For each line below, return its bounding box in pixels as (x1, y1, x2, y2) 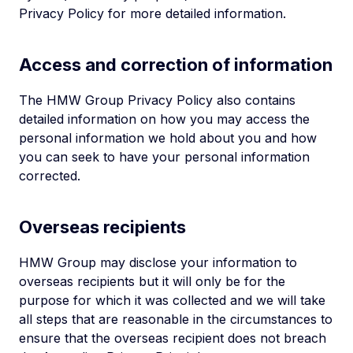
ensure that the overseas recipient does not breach (19, 330, 326, 346)
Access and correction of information (19, 54, 333, 75)
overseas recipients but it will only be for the (19, 273, 285, 289)
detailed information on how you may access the (19, 111, 310, 127)
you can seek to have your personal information (19, 149, 310, 165)
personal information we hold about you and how (19, 130, 317, 146)
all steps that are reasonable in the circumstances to (19, 311, 333, 327)
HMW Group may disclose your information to (19, 255, 297, 270)
